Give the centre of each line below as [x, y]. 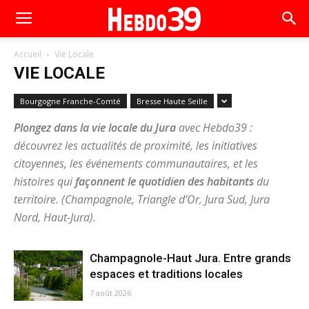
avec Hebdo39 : [214, 128]
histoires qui [44, 181]
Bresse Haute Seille [172, 101]
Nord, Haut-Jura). [55, 217]
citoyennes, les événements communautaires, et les [136, 163]
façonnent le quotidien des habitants [165, 181]
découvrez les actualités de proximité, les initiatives [136, 146]
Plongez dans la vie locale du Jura [95, 128]
